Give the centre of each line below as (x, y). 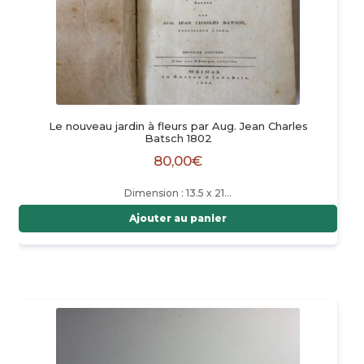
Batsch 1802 (178, 139)
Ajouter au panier (178, 219)
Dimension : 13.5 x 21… (178, 193)
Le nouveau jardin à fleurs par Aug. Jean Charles (178, 126)
